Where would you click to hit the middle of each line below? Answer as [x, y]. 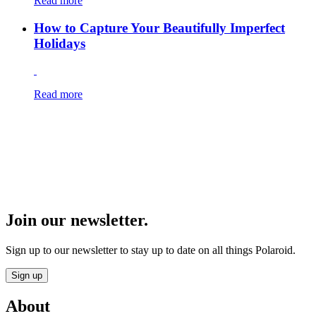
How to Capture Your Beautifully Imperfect [159, 28]
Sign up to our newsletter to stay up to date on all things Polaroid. [151, 250]
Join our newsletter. [77, 220]
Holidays [60, 43]
